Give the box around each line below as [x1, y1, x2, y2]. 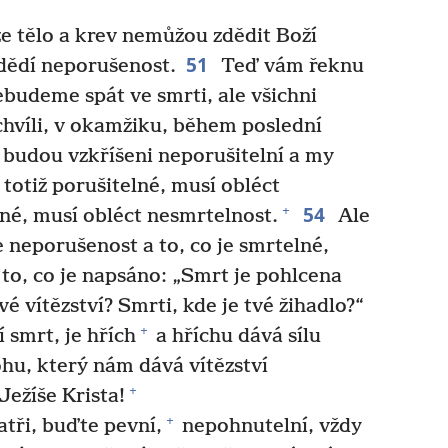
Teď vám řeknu [215, 54, 364, 78]
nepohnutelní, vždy [176, 414, 362, 438]
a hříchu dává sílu [150, 324, 321, 348]
